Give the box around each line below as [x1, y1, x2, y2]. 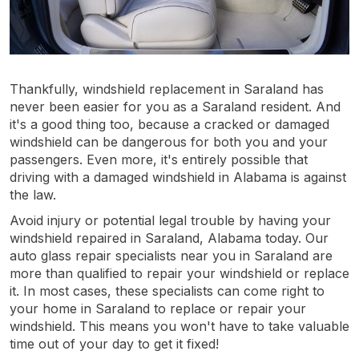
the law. [10, 186, 56, 203]
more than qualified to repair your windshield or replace [10, 264, 349, 281]
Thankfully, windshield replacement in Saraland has [10, 80, 324, 97]
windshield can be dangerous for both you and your [10, 133, 328, 150]
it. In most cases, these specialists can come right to [10, 282, 325, 299]
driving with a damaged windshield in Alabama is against [10, 168, 346, 185]
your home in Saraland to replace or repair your [10, 300, 306, 317]
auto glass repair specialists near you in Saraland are [10, 247, 333, 264]
